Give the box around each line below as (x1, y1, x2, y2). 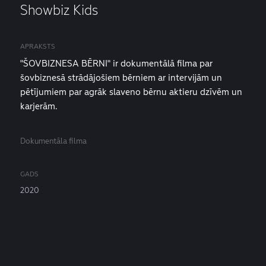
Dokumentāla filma (20, 136, 87, 146)
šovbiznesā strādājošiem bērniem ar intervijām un (20, 72, 222, 83)
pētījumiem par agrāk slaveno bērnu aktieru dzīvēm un (20, 86, 242, 97)
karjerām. (20, 100, 57, 112)
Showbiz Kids (20, 2, 98, 18)
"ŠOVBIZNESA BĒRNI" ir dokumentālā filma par (20, 58, 213, 69)
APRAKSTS (20, 42, 55, 50)
